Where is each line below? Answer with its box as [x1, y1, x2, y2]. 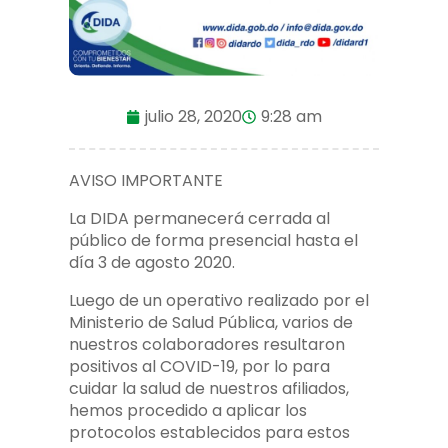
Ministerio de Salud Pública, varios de [69, 311, 353, 335]
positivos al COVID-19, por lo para [69, 355, 330, 379]
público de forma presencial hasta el [69, 229, 358, 253]
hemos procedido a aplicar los [69, 399, 307, 423]
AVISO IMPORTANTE [69, 169, 223, 193]
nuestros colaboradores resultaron [69, 333, 345, 357]
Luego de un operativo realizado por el [69, 289, 369, 313]
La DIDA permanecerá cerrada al [69, 207, 330, 231]
